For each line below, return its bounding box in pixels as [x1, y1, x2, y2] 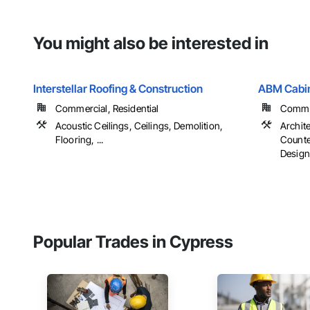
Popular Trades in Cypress [33, 232, 233, 253]
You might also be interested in [33, 33, 268, 54]
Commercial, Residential [55, 102, 159, 115]
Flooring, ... [55, 134, 103, 146]
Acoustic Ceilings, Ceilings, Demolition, [55, 120, 223, 132]
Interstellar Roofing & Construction [33, 82, 203, 96]
